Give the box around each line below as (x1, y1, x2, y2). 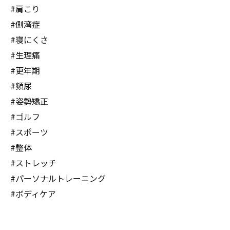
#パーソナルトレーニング (10, 172, 106, 184)
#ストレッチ (10, 157, 56, 169)
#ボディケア (10, 187, 56, 200)
